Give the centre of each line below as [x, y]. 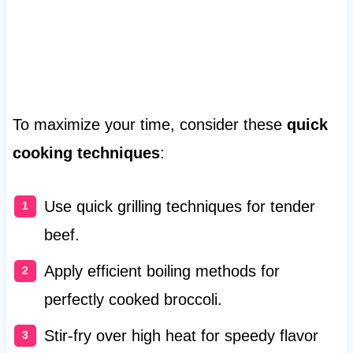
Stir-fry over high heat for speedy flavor [181, 335]
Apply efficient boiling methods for [162, 271]
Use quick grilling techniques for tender [179, 206]
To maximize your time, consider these [149, 124]
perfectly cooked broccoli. [133, 299]
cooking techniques [86, 152]
